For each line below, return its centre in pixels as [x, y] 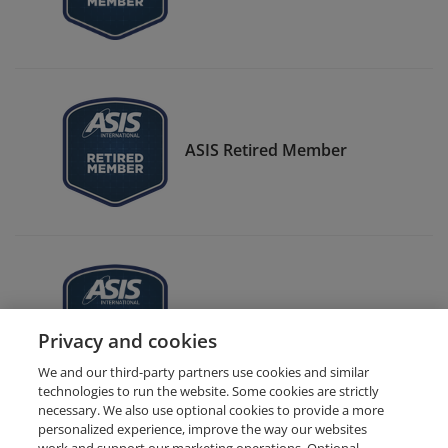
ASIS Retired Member [266, 149]
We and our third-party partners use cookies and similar [204, 372]
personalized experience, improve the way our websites [203, 429]
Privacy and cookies [128, 340]
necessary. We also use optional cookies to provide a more [211, 410]
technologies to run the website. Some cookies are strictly [209, 391]
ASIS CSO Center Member [282, 316]
